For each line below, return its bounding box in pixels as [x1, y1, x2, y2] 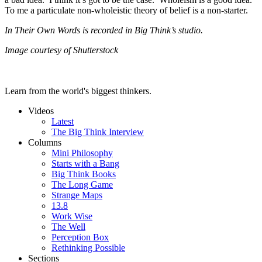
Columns [28, 137, 61, 148]
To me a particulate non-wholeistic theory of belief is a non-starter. [5, 5, 248, 16]
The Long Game [51, 180, 113, 190]
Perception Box [51, 232, 109, 243]
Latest [51, 116, 74, 127]
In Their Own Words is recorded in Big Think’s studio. [5, 25, 203, 36]
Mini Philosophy [51, 148, 113, 158]
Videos [28, 106, 54, 116]
